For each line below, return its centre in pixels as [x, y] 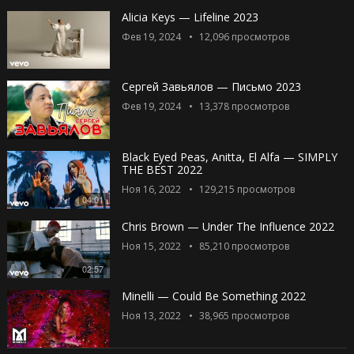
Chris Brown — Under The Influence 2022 [228, 226]
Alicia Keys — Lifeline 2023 [190, 17]
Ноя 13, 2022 [151, 315]
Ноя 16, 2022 [151, 189]
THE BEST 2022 [162, 169]
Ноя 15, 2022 [151, 246]
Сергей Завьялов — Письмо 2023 [211, 87]
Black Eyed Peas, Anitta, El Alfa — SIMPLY [229, 156]
